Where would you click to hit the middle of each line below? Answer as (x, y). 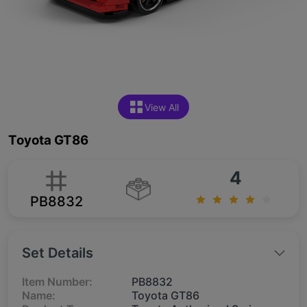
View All (162, 107)
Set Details (58, 253)
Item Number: (57, 282)
